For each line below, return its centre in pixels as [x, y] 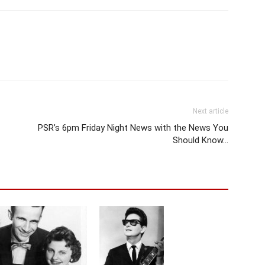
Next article [211, 111]
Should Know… [201, 140]
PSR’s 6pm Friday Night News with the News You [133, 127]
